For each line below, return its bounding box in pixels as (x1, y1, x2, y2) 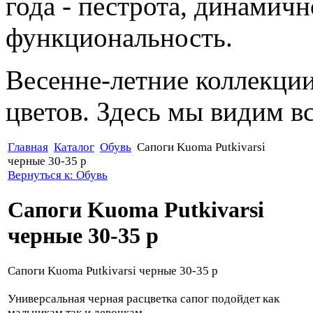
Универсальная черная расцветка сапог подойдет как (8, 291, 279, 305)
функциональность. (6, 22, 233, 52)
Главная (8, 140, 48, 154)
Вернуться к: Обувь (8, 168, 108, 182)
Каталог (54, 140, 94, 154)
